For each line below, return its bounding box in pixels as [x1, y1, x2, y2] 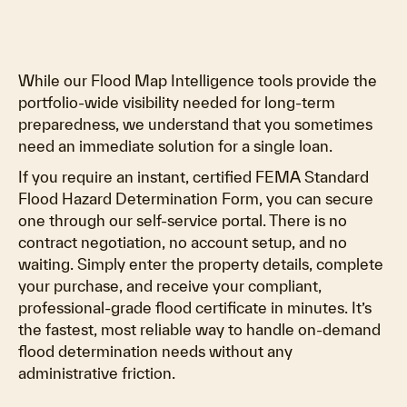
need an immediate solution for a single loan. [18, 137, 333, 154]
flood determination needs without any [18, 342, 293, 360]
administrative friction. [18, 364, 175, 382]
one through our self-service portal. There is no [18, 212, 347, 229]
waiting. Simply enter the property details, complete [18, 255, 383, 273]
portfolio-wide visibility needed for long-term [18, 94, 335, 111]
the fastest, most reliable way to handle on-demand [18, 321, 381, 338]
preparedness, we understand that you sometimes [18, 115, 372, 133]
